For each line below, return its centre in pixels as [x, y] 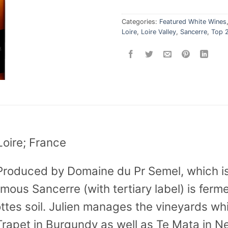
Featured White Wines [193, 21]
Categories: [140, 21]
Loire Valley [159, 32]
